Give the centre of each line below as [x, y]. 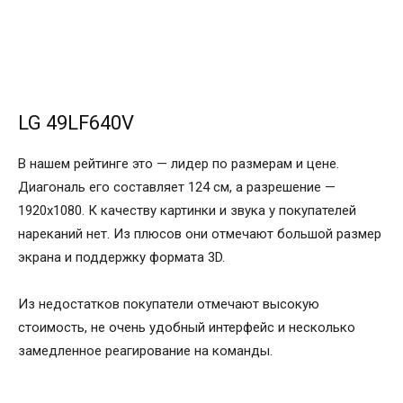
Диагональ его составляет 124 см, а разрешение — [177, 188]
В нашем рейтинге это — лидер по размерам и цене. [179, 164]
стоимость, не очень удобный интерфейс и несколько [187, 328]
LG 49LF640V [76, 123]
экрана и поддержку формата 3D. [121, 258]
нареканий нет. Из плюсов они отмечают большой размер [200, 234]
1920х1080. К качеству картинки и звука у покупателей [187, 211]
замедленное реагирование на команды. [145, 351]
